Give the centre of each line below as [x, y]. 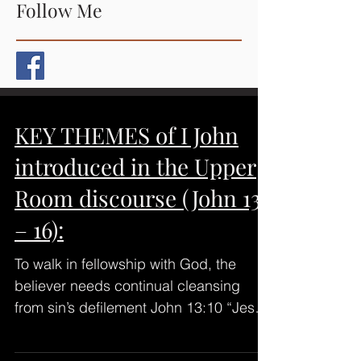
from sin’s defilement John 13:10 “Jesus [142, 307]
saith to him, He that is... [92, 329]
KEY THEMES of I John [127, 135]
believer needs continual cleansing [127, 285]
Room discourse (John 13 [138, 197]
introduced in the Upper [135, 166]
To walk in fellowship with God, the [125, 263]
